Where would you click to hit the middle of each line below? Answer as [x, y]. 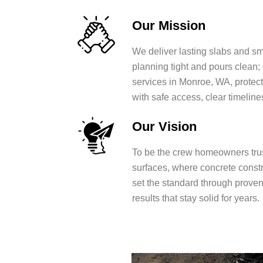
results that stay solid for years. [196, 198]
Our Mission [169, 26]
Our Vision [165, 127]
